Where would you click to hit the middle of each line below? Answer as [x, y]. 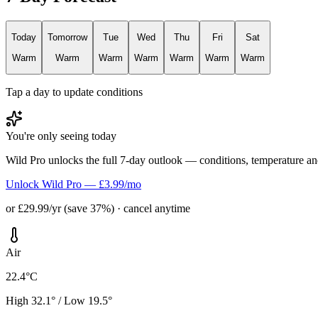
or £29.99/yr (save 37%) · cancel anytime [98, 209]
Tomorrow [67, 38]
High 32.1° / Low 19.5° [59, 301]
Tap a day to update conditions [74, 92]
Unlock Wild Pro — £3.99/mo [73, 185]
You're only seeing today [61, 136]
